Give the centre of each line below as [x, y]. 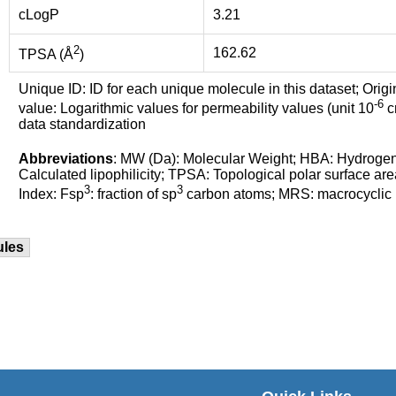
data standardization [82, 124]
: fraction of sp [133, 194]
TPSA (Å [46, 54]
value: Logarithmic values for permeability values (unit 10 [196, 108]
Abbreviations [66, 158]
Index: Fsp [51, 194]
